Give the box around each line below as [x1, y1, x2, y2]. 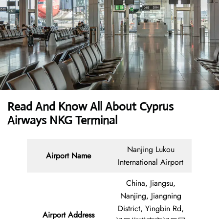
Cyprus [136, 99, 174, 114]
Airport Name [45, 150, 91, 162]
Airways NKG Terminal [7, 113, 117, 128]
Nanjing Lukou [127, 144, 175, 155]
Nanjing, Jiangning [120, 190, 181, 202]
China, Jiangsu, [126, 177, 175, 189]
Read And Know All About [7, 99, 136, 114]
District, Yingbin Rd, [117, 203, 184, 215]
